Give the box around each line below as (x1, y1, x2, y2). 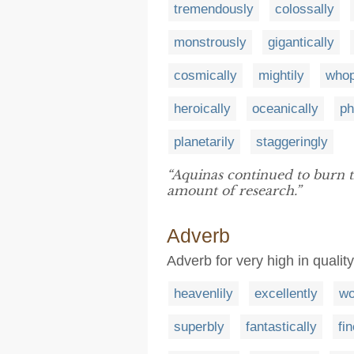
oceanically (252, 100, 318, 116)
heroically (174, 100, 231, 116)
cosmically (174, 67, 237, 83)
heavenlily (174, 286, 233, 302)
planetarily (174, 134, 235, 149)
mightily (258, 67, 304, 83)
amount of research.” (167, 182, 301, 198)
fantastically (246, 319, 317, 335)
